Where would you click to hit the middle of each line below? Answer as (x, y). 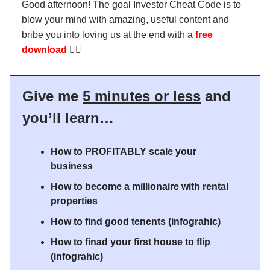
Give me (52, 96)
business (72, 166)
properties (74, 201)
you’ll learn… (68, 118)
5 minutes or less (142, 96)
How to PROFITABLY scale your (124, 152)
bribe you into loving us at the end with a (108, 35)
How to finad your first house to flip (130, 242)
